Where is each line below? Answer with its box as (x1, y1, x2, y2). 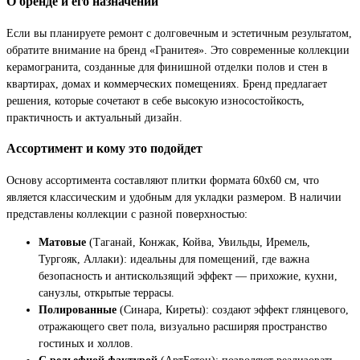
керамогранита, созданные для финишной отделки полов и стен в (6, 59, 328, 73)
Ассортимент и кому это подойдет (6, 141, 202, 157)
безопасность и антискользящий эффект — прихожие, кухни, (39, 268, 337, 282)
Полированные (39, 302, 117, 316)
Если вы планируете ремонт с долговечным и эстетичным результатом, (6, 26, 352, 39)
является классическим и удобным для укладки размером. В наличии (6, 190, 342, 203)
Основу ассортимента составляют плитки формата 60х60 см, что (6, 173, 319, 186)
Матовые (39, 235, 86, 248)
